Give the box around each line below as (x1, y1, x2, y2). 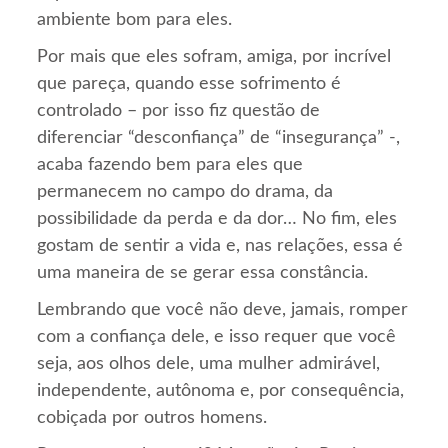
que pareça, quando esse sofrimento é (37, 74, 342, 93)
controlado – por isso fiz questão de (37, 101, 321, 120)
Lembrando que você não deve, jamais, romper (37, 300, 409, 319)
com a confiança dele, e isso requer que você (37, 327, 397, 346)
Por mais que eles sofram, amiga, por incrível (37, 47, 392, 66)
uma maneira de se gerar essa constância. (37, 263, 369, 282)
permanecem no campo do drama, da (37, 182, 334, 201)
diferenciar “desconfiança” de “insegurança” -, (37, 128, 401, 147)
